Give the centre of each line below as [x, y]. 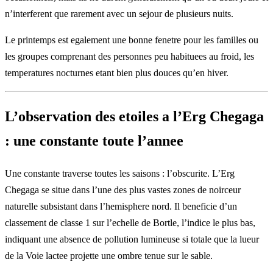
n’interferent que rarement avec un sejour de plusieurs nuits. [119, 14]
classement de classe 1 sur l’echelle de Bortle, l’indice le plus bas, [130, 223]
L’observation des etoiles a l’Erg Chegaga [134, 117]
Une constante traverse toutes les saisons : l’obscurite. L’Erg [120, 174]
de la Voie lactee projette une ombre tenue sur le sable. [109, 256]
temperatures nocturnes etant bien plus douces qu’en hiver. [117, 73]
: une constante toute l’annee [94, 141]
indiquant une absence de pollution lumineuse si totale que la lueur [132, 239]
